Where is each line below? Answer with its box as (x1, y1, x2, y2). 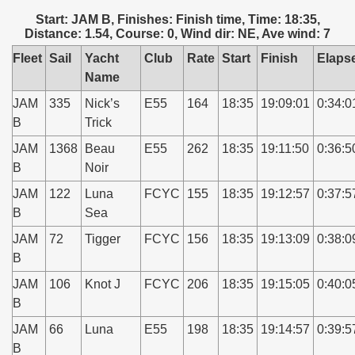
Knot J (85, 277, 120, 291)
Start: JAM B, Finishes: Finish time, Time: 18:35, (35, 13, 320, 26)
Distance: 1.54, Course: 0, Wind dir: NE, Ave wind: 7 (25, 27, 330, 40)
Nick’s (85, 97, 120, 110)
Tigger (85, 232, 120, 246)
